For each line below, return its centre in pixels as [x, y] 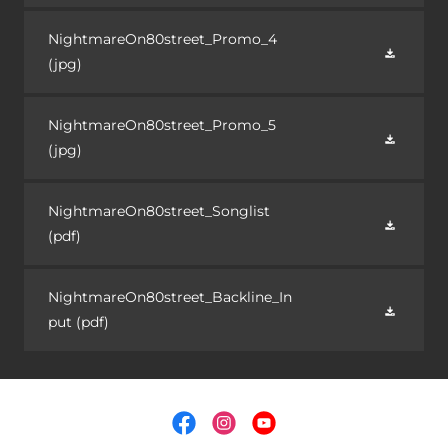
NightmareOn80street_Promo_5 [162, 125]
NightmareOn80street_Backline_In [170, 297]
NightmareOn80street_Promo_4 [162, 39]
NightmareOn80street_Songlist [159, 211]
